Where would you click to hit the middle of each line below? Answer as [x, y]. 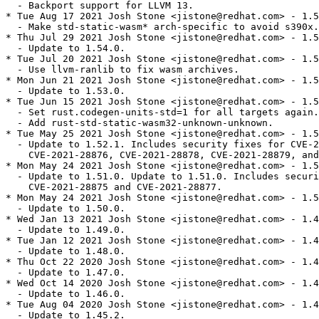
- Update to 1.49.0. [66, 230]
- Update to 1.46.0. [66, 294]
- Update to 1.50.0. [66, 209]
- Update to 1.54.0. [66, 48]
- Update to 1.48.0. [66, 251]
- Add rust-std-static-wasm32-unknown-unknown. [140, 123]
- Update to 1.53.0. [66, 91]
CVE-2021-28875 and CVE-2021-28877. [114, 187]
